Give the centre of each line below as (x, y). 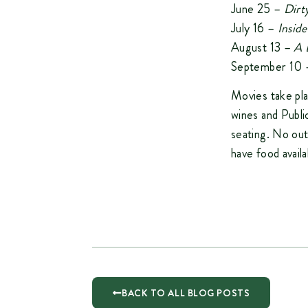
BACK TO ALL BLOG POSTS (186, 293)
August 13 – (263, 47)
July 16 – (254, 28)
